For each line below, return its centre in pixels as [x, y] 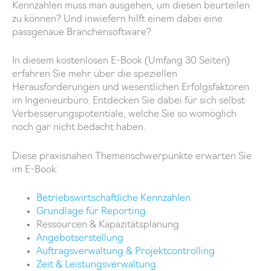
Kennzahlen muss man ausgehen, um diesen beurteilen [131, 6]
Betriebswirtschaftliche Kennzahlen [113, 198]
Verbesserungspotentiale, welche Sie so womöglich [124, 115]
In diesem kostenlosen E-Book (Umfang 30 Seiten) [121, 61]
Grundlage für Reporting [91, 211]
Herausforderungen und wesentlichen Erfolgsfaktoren [131, 88]
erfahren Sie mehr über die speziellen [95, 75]
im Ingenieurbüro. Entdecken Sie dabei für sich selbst [129, 101]
